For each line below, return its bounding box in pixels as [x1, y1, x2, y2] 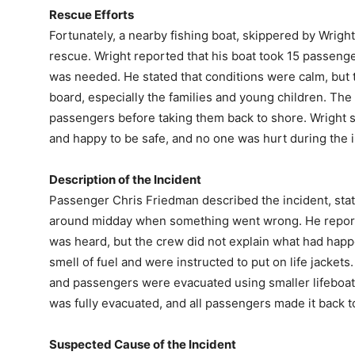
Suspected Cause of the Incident [49, 337, 236, 353]
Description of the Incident [49, 172, 201, 188]
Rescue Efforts [49, 7, 134, 23]
